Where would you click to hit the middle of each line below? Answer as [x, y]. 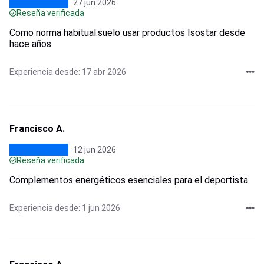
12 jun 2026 [95, 149]
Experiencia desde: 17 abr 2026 [68, 72]
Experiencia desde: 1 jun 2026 [65, 208]
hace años [30, 44]
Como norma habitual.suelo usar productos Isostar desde [127, 32]
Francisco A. [37, 128]
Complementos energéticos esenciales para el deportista [129, 180]
